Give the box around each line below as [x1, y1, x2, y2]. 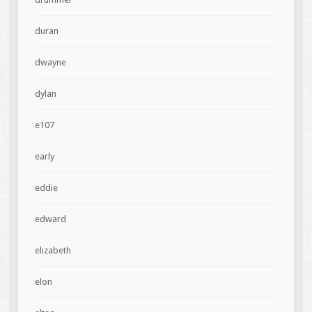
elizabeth [34, 245, 71, 256]
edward [34, 214, 66, 225]
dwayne [34, 57, 66, 68]
